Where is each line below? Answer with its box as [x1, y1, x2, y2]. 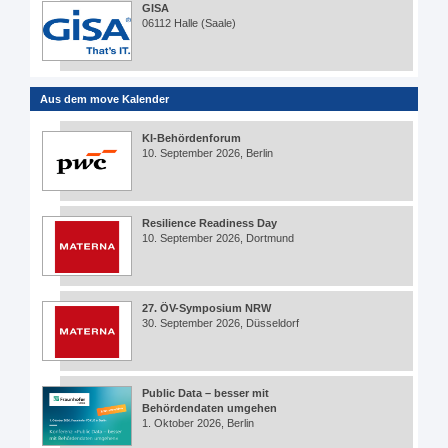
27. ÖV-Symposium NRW [142, 302, 271, 314]
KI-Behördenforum [142, 132, 241, 144]
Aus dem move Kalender [40, 93, 169, 105]
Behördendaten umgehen [142, 402, 277, 414]
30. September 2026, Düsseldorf [142, 317, 299, 329]
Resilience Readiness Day [142, 217, 277, 229]
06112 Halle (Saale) [142, 17, 236, 29]
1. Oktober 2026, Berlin [142, 417, 254, 429]
